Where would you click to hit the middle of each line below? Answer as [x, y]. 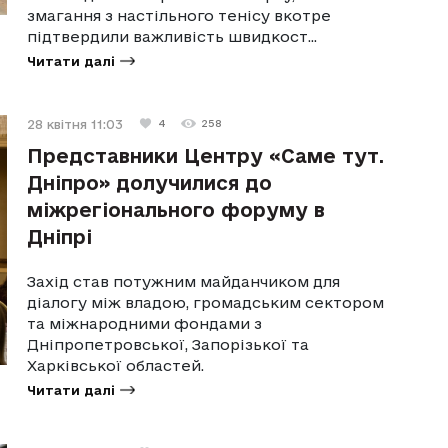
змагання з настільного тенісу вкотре [179, 15]
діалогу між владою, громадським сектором [206, 302]
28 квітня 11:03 [75, 123]
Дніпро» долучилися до [150, 182]
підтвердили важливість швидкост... [172, 36]
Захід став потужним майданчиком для [184, 281]
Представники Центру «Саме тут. [206, 155]
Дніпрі [60, 236]
